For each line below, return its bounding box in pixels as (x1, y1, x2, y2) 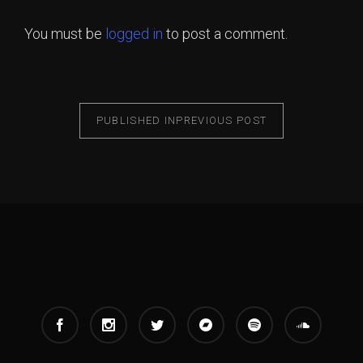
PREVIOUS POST (176, 114, 267, 126)
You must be (24, 25, 105, 42)
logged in (105, 25, 163, 42)
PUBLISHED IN (96, 114, 177, 126)
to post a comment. (163, 25, 288, 42)
